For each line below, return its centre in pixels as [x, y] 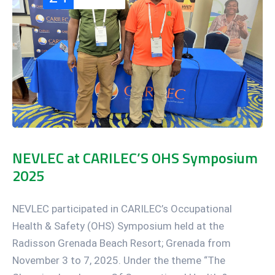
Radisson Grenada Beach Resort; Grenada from [122, 243]
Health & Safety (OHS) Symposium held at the [118, 226]
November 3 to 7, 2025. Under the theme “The [119, 261]
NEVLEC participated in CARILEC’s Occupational [122, 209]
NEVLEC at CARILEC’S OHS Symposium [135, 158]
